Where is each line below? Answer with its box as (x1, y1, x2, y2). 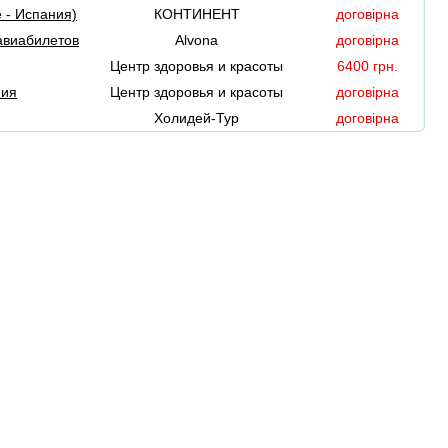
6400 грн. (336, 58, 398, 75)
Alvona (175, 32, 218, 49)
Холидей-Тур (154, 110, 239, 127)
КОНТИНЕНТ (153, 6, 240, 23)
